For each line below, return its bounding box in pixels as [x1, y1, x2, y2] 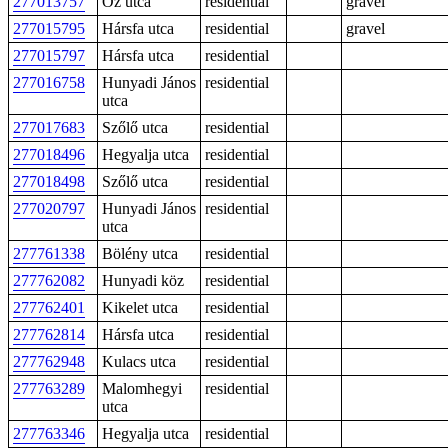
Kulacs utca [102, 353, 176, 370]
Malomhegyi [102, 380, 182, 397]
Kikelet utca [102, 299, 178, 316]
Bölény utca [102, 245, 178, 262]
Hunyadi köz [102, 272, 184, 289]
